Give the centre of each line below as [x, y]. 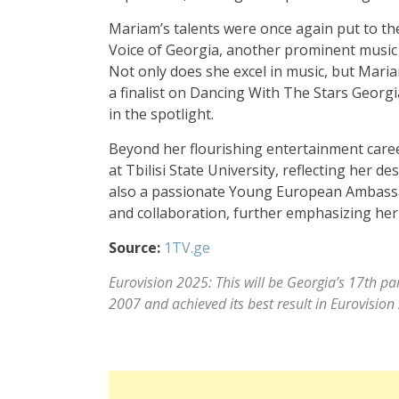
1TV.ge [187, 248]
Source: [134, 248]
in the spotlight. [161, 114]
